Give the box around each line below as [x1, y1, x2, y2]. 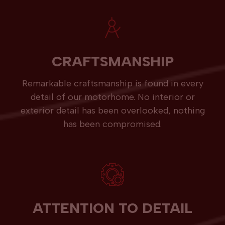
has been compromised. [63, 119, 162, 130]
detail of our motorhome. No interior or [30, 91, 195, 103]
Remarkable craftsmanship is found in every [22, 78, 203, 89]
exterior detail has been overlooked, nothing [20, 105, 205, 117]
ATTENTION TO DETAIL [33, 199, 192, 217]
